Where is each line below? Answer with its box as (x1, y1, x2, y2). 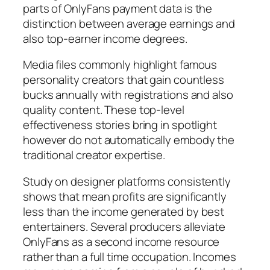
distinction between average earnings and (23, 15, 235, 31)
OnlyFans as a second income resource (23, 233, 220, 250)
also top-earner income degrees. (23, 30, 187, 46)
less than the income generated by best (23, 203, 225, 219)
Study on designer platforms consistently (23, 173, 231, 189)
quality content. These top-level (23, 102, 184, 118)
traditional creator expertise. (23, 147, 165, 163)
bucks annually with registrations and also (23, 87, 233, 103)
